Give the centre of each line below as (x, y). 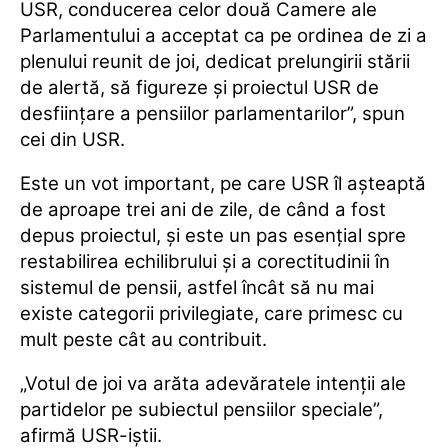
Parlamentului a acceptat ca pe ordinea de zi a (223, 36)
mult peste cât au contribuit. (143, 340)
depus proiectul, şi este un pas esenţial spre (213, 236)
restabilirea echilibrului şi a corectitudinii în (205, 262)
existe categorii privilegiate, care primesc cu (211, 314)
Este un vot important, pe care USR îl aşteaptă (223, 184)
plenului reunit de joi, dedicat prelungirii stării (215, 62)
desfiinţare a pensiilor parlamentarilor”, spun (212, 114)
